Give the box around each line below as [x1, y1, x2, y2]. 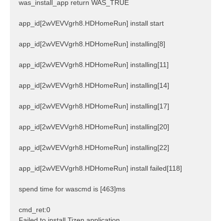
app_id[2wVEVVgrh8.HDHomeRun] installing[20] [19, 123, 169, 131]
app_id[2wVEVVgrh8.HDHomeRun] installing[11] [19, 61, 169, 69]
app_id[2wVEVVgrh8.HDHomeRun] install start [19, 19, 164, 28]
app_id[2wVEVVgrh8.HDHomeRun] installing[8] [19, 40, 165, 48]
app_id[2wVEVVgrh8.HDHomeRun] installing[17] [19, 102, 169, 110]
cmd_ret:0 [19, 206, 50, 214]
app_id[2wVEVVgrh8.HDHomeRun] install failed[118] [19, 164, 182, 173]
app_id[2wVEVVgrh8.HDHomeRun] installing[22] [19, 144, 169, 152]
